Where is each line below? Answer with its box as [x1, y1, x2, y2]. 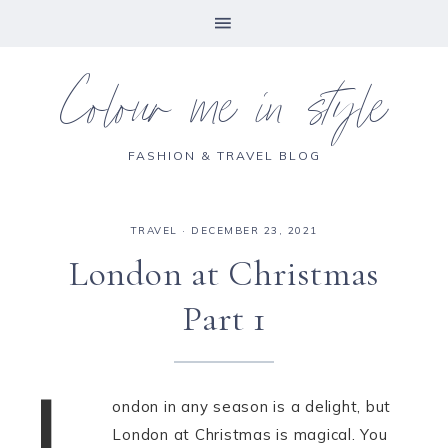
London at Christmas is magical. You [112, 425, 388, 444]
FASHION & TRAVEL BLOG [127, 148, 321, 163]
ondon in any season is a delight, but [112, 397, 392, 416]
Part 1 [182, 297, 266, 340]
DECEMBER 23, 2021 [191, 224, 318, 237]
